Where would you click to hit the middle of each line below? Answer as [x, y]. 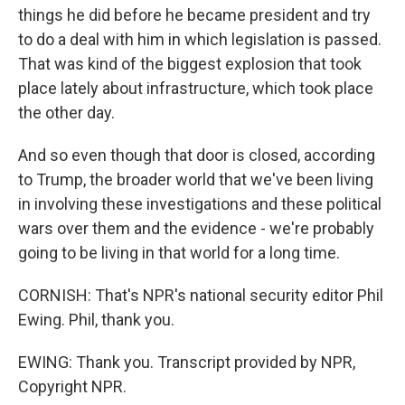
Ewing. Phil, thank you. [96, 320]
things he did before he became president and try [194, 15]
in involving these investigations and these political [200, 204]
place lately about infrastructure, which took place [196, 88]
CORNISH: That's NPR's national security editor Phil [201, 295]
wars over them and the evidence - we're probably [196, 228]
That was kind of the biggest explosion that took [190, 64]
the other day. [66, 113]
